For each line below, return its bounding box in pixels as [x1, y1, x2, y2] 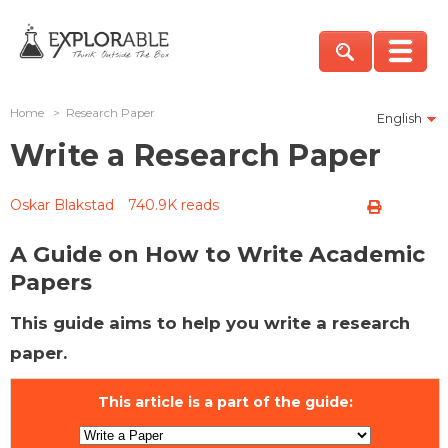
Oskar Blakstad [10, 195, 114, 214]
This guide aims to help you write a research [10, 312, 410, 333]
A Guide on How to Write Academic [10, 240, 425, 268]
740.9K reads [128, 195, 219, 214]
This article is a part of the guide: [97, 392, 353, 411]
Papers [10, 268, 92, 296]
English [377, 110, 422, 126]
